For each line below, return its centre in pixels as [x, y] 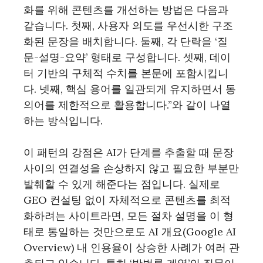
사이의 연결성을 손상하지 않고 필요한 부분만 [131, 168]
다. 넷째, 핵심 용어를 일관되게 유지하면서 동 [130, 89]
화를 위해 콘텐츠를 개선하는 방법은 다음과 [126, 10]
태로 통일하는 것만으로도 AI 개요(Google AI [130, 232]
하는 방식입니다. [63, 121]
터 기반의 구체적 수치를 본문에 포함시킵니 [126, 73]
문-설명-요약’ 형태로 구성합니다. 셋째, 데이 [127, 57]
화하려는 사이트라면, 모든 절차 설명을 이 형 [129, 216]
